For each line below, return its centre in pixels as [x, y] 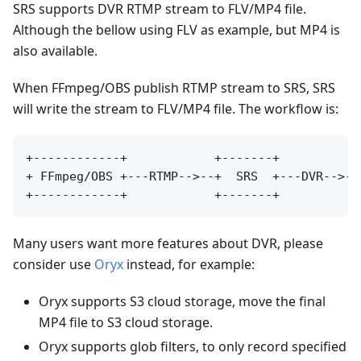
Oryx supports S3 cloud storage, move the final [182, 301]
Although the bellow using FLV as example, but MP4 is [176, 29]
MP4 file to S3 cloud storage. [126, 322]
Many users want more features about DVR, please [168, 243]
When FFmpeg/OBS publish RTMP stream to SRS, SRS [174, 87]
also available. [55, 50]
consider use [54, 264]
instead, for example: [189, 264]
